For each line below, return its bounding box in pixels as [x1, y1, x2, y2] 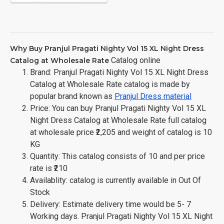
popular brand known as [30, 91, 114, 101]
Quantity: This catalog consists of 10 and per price [30, 151, 205, 161]
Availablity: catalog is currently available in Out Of [30, 175, 201, 185]
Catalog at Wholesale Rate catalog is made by [30, 79, 190, 89]
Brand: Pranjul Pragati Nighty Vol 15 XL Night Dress [30, 67, 208, 77]
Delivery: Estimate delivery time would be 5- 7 [30, 199, 191, 209]
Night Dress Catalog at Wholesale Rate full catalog [30, 115, 206, 125]
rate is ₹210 [30, 163, 67, 173]
